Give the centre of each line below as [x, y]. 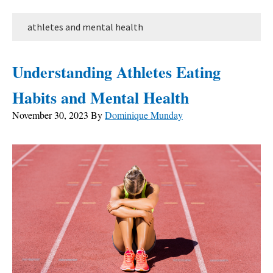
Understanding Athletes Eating [116, 72]
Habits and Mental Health [101, 97]
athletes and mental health [85, 27]
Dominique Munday [144, 115]
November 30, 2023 [50, 115]
